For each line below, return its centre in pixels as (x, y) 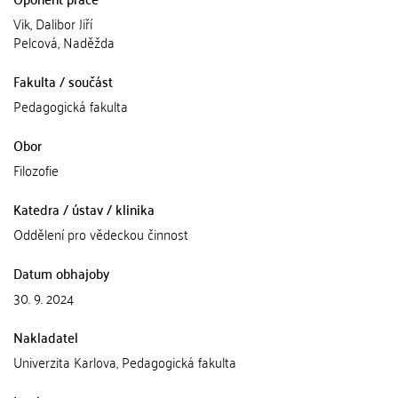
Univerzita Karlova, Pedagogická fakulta (125, 362)
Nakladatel (46, 337)
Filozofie (36, 170)
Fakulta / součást (63, 81)
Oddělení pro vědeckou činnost (101, 234)
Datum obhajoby (61, 273)
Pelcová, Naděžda (64, 42)
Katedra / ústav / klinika (84, 209)
